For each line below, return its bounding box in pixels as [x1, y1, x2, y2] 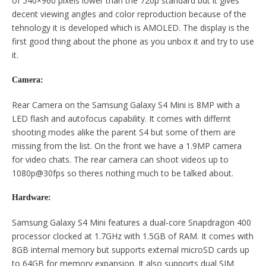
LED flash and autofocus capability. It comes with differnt [12, 112, 231, 124]
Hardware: [12, 193, 51, 202]
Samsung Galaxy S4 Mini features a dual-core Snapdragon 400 [12, 216, 251, 228]
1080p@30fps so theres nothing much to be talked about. [12, 167, 233, 179]
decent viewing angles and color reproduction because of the [12, 8, 246, 20]
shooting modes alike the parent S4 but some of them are [12, 126, 236, 138]
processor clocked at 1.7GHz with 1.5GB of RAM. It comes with [12, 230, 254, 242]
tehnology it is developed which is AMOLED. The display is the [12, 22, 249, 34]
